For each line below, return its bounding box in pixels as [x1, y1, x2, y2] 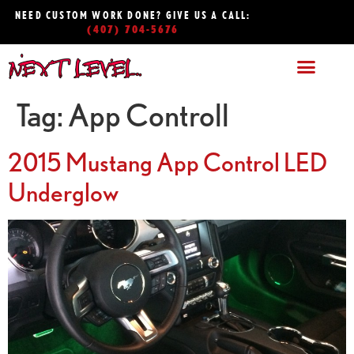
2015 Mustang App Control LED [8, 147, 327, 176]
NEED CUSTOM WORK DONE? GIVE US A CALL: [15, 9, 251, 21]
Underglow [8, 177, 119, 206]
